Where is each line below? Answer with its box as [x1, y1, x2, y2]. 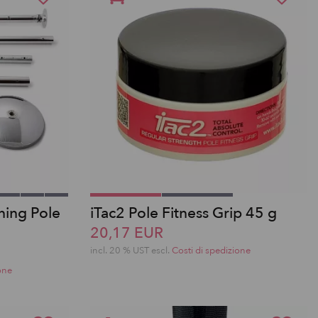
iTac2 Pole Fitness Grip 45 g [90, 203, 277, 224]
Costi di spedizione [172, 244, 251, 257]
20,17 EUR [90, 223, 163, 243]
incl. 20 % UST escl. [90, 244, 172, 257]
